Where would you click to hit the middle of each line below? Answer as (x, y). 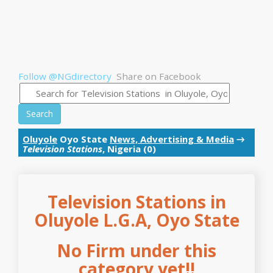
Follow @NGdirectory (65, 76)
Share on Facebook (159, 76)
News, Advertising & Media (172, 139)
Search (40, 114)
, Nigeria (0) (129, 149)
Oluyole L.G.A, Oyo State (136, 220)
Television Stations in (136, 202)
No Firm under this (136, 250)
